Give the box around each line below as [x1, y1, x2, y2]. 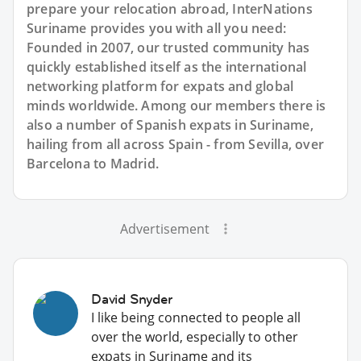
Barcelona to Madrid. [27, 154, 159, 172]
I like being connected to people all [91, 308, 301, 326]
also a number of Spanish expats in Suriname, [27, 115, 313, 134]
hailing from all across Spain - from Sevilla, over [27, 135, 325, 153]
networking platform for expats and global [27, 77, 294, 95]
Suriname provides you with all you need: [27, 19, 287, 37]
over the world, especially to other [91, 327, 298, 346]
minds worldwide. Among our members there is [27, 96, 326, 114]
